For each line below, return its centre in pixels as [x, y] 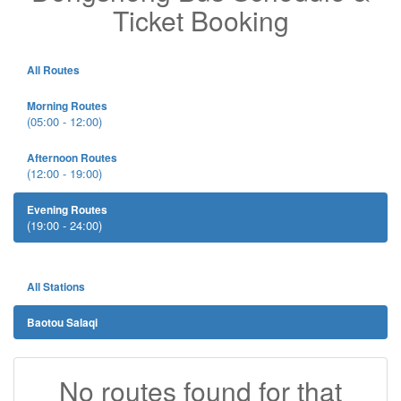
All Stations [56, 286]
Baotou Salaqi [62, 322]
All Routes [53, 70]
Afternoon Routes [72, 158]
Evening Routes [67, 209]
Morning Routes [67, 106]
